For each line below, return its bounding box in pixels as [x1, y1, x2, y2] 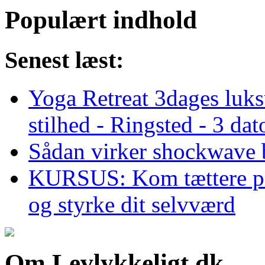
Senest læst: [5, 46, 124, 73]
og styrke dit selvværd [28, 192, 235, 218]
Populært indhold [5, 5, 197, 34]
